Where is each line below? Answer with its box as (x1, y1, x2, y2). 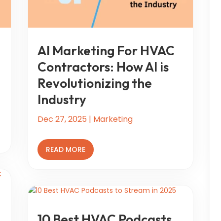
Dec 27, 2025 (37, 113, 87, 125)
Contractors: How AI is (37, 58, 169, 75)
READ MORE (45, 144, 85, 154)
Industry (37, 91, 86, 108)
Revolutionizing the (37, 74, 152, 91)
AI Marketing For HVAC (37, 42, 175, 59)
